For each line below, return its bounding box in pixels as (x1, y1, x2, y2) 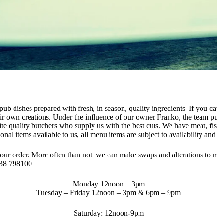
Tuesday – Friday (36, 188, 90, 197)
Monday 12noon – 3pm (72, 180, 145, 188)
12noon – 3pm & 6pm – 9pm (90, 188, 181, 197)
